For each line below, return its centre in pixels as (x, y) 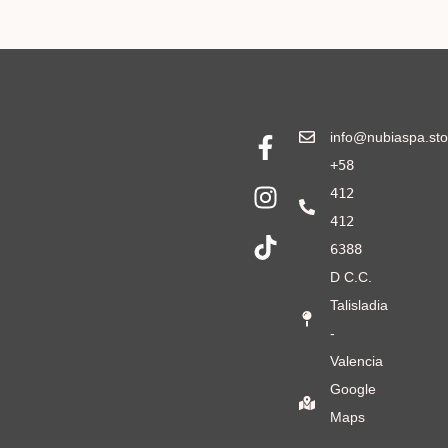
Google (353, 388)
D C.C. (351, 276)
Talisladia (359, 304)
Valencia (357, 360)
